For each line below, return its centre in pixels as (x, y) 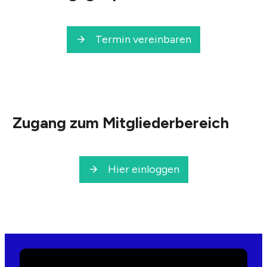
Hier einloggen (143, 169)
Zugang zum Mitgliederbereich (121, 122)
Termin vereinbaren (143, 39)
